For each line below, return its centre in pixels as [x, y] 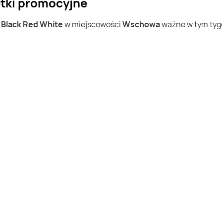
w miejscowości [93, 24]
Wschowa [141, 24]
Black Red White [32, 24]
